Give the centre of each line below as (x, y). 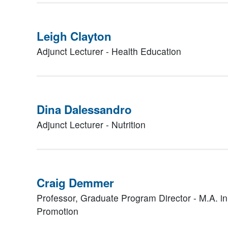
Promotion (58, 211)
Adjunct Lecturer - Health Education (109, 51)
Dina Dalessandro (84, 109)
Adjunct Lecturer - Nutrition (91, 124)
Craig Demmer (75, 183)
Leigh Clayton (74, 36)
